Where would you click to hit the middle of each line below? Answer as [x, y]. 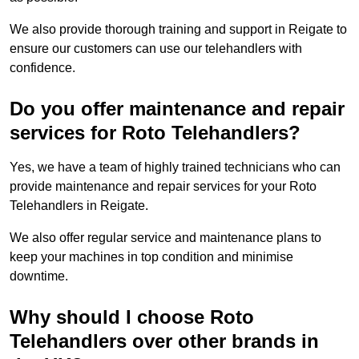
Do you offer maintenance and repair [177, 109]
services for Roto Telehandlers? [155, 133]
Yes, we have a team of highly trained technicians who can [175, 167]
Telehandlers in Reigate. [79, 206]
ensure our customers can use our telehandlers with [156, 49]
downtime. [39, 276]
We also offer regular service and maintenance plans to [165, 238]
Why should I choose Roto [132, 317]
